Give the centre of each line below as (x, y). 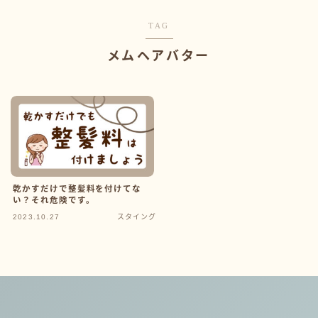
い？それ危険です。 (54, 200)
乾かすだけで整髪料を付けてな (77, 188)
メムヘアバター (159, 56)
